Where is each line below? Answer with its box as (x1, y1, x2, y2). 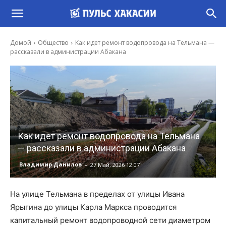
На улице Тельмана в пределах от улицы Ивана (10, 189, 185, 199)
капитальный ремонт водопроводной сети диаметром (10, 215, 210, 225)
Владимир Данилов (19, 160, 82, 168)
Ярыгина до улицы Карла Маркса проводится (10, 202, 177, 212)
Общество (38, 38, 69, 47)
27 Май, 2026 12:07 (90, 160, 140, 168)
